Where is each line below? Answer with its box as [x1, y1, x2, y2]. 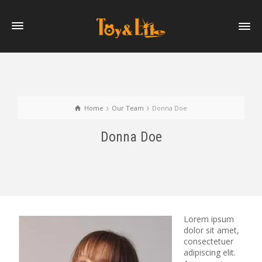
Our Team [112, 104, 144, 112]
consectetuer [184, 236, 233, 247]
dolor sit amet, [184, 225, 239, 236]
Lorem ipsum [184, 213, 234, 225]
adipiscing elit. [184, 247, 236, 258]
